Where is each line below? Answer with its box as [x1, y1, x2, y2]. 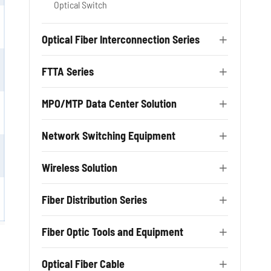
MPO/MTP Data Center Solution [42, 97, 177, 110]
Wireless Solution [42, 161, 117, 174]
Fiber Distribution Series [42, 193, 147, 206]
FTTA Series [42, 65, 94, 78]
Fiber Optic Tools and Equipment [42, 225, 183, 238]
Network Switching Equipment [42, 129, 175, 142]
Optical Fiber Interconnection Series [42, 33, 200, 46]
